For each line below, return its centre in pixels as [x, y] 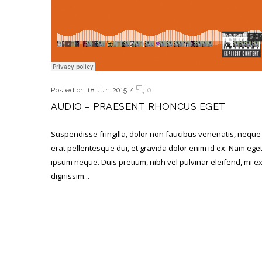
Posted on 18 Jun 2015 [89, 90]
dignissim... [70, 176]
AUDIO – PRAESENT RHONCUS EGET [138, 106]
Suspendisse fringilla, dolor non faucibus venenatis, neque [156, 134]
